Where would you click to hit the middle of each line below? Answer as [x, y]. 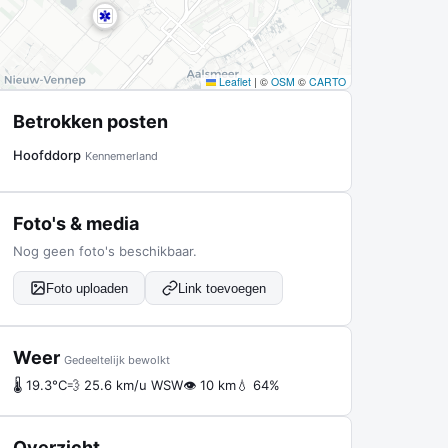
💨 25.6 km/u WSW [125, 385]
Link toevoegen [222, 288]
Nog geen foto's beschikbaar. [105, 251]
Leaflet [233, 81]
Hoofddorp [47, 155]
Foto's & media [76, 223]
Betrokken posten [90, 121]
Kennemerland [121, 156]
